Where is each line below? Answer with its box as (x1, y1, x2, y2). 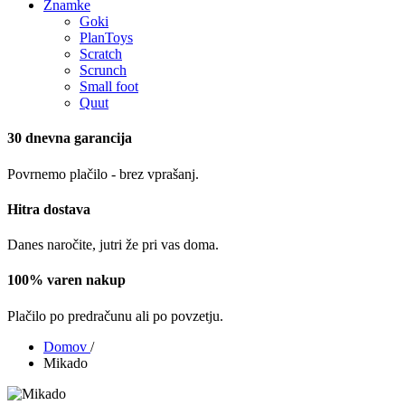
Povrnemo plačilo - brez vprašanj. (7, 165, 199, 182)
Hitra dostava (7, 201, 90, 217)
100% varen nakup (7, 272, 126, 288)
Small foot (80, 79, 138, 94)
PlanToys (80, 30, 133, 45)
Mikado (43, 354, 88, 371)
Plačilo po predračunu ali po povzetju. (7, 307, 223, 324)
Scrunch (80, 62, 127, 78)
